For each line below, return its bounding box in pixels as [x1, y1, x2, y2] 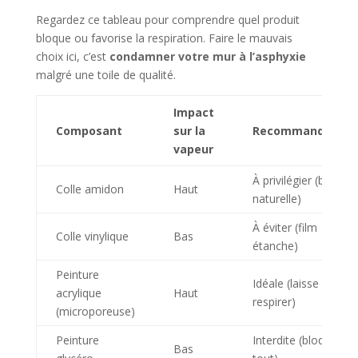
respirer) [252, 294, 296, 310]
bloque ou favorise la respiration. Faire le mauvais [35, 30, 292, 46]
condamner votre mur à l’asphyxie [109, 49, 306, 65]
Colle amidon [55, 181, 124, 197]
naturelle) [252, 191, 301, 207]
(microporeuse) [55, 304, 135, 320]
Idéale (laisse [252, 276, 319, 292]
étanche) [252, 238, 298, 254]
